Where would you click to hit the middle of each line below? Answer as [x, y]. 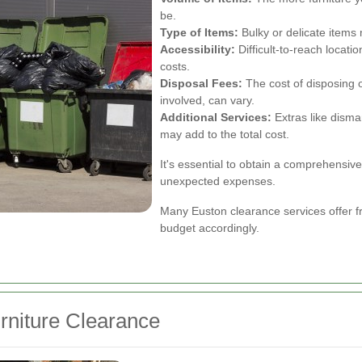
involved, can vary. [207, 100]
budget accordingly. [210, 228]
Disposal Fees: [201, 83]
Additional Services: [216, 117]
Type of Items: [199, 32]
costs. [175, 66]
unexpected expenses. [218, 181]
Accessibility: [198, 49]
